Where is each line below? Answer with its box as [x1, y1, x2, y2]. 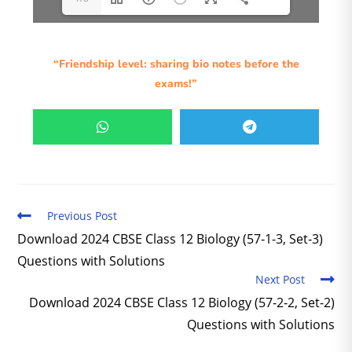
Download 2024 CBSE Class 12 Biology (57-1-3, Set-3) [17, 230, 324, 248]
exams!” [155, 76, 197, 92]
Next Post [255, 272, 305, 288]
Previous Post [47, 208, 118, 224]
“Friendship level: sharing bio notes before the [53, 57, 299, 72]
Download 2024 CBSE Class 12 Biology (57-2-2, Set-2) [28, 294, 335, 312]
